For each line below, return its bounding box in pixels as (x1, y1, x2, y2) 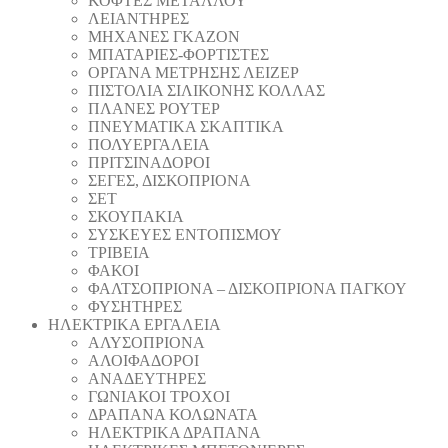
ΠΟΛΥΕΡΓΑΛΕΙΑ (88, 135, 210, 153)
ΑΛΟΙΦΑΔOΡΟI (88, 351, 199, 369)
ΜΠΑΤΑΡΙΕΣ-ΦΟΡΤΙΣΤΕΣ (88, 45, 269, 63)
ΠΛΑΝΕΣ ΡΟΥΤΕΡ (88, 99, 220, 117)
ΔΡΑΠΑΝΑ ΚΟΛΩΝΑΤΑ (88, 405, 258, 423)
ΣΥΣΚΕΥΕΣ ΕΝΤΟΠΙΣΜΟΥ (88, 225, 282, 243)
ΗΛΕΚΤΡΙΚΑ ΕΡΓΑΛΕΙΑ (48, 315, 221, 333)
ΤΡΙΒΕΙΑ (88, 243, 150, 261)
